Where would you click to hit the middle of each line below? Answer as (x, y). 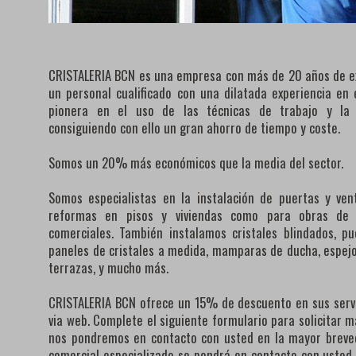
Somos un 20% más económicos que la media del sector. (196, 163)
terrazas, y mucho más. (108, 268)
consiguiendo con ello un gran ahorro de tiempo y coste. (194, 128)
